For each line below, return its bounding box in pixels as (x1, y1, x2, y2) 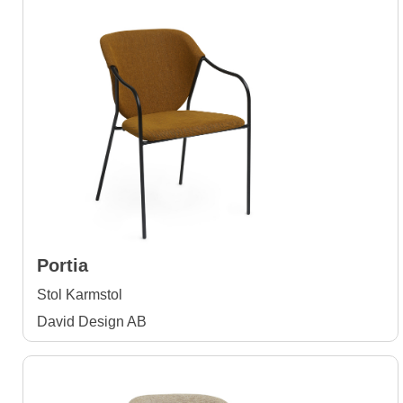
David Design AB (37, 314, 147, 329)
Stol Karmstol (37, 287, 122, 302)
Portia (37, 255, 88, 275)
